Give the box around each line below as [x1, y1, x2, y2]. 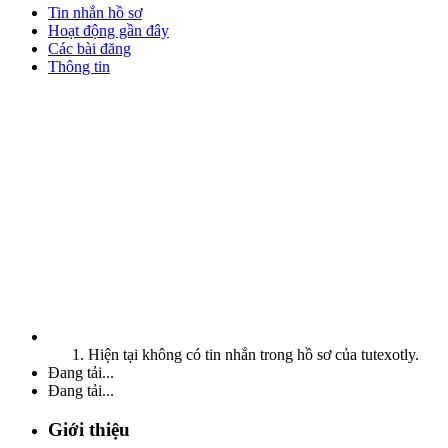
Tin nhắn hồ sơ [48, 3, 142, 21]
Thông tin [48, 57, 110, 75]
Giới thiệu [48, 418, 130, 440]
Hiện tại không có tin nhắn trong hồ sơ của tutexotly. [88, 345, 419, 363]
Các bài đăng [48, 39, 131, 57]
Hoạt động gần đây [48, 21, 169, 39]
